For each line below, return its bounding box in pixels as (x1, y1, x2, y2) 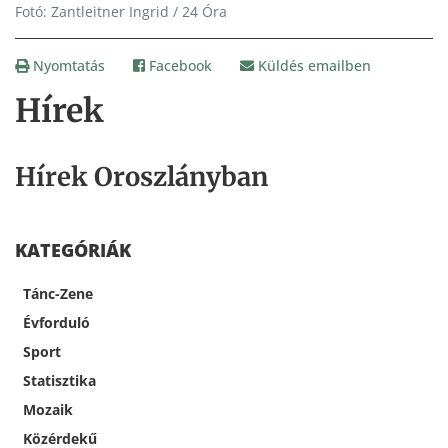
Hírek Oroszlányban (15, 161, 268, 194)
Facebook (145, 56, 212, 76)
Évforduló (23, 313, 90, 333)
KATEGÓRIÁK (15, 238, 131, 263)
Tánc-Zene (23, 284, 93, 304)
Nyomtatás (29, 56, 105, 76)
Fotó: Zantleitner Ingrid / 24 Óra (15, 2, 227, 22)
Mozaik (23, 400, 73, 420)
